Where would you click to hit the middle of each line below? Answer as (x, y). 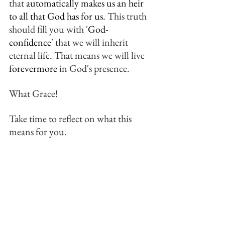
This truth (127, 16)
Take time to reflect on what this (71, 119)
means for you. (38, 132)
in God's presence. (93, 68)
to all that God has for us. (57, 16)
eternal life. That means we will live (78, 55)
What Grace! (34, 93)
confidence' (31, 42)
